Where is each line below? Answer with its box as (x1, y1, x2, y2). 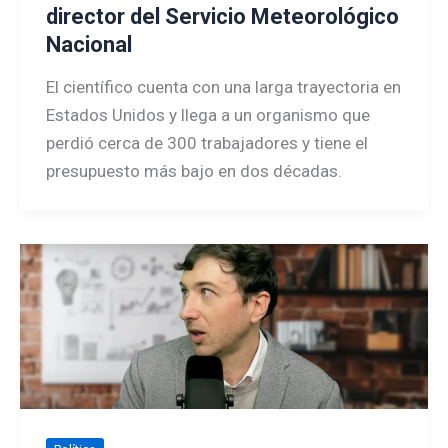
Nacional (45, 32, 132, 58)
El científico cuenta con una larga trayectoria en (45, 76, 401, 97)
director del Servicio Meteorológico (45, 4, 399, 30)
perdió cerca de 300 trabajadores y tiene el (45, 132, 368, 153)
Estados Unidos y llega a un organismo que (45, 104, 370, 125)
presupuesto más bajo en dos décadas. (45, 160, 342, 181)
